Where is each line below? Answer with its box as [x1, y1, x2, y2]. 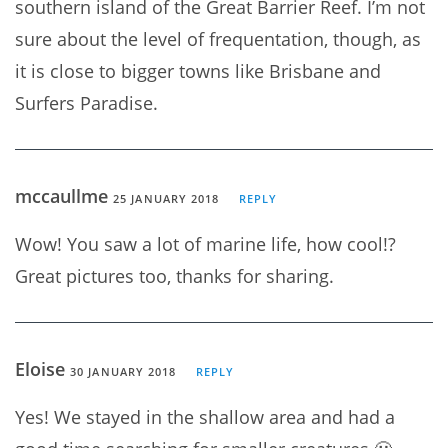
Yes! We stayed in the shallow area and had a [15, 404, 395, 429]
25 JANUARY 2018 [113, 190, 220, 206]
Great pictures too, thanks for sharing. [15, 263, 334, 288]
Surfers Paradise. [15, 90, 158, 115]
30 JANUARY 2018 [70, 363, 177, 379]
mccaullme [15, 183, 113, 208]
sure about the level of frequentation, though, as [15, 26, 421, 51]
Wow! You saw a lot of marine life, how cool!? [15, 231, 396, 256]
